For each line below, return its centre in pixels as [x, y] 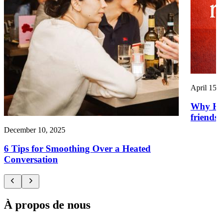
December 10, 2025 [35, 130]
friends [204, 117]
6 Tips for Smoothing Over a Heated [77, 149]
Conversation [31, 160]
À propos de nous [47, 205]
